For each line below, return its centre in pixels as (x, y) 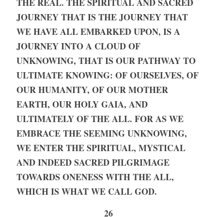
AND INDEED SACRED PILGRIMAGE (93, 162)
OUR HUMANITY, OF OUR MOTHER (92, 90)
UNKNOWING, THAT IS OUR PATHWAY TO (106, 61)
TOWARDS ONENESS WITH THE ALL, (95, 177)
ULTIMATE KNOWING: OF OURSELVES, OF (108, 75)
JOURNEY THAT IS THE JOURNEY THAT (102, 17)
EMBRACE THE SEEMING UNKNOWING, (102, 133)
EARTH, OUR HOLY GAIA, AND (82, 104)
